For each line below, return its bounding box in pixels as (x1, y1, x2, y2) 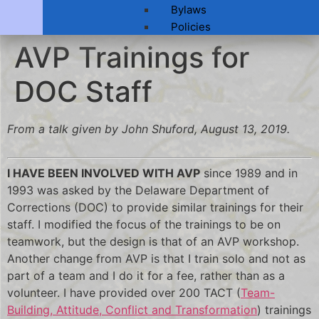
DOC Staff (14, 73, 152, 109)
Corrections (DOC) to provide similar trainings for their (7, 199, 303, 214)
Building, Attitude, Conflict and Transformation (7, 302, 257, 317)
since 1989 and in (200, 165, 298, 180)
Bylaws (171, 2, 206, 16)
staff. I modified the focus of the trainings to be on (7, 216, 281, 231)
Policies (171, 19, 211, 33)
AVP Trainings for (14, 39, 249, 75)
